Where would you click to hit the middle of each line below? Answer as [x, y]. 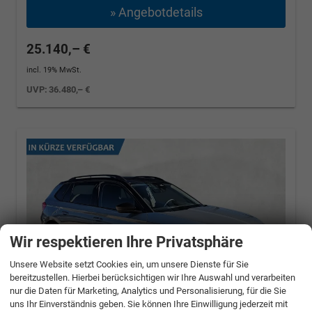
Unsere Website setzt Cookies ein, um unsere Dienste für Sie [129, 264]
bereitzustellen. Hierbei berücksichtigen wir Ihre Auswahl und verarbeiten [153, 277]
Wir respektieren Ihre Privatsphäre [126, 242]
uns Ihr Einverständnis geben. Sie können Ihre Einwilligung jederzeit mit [149, 304]
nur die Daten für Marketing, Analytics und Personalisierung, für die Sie [148, 290]
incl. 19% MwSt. [54, 70]
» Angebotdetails [156, 12]
